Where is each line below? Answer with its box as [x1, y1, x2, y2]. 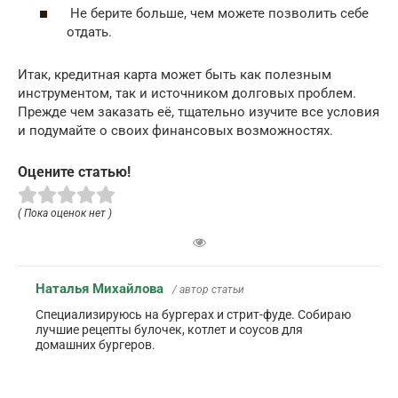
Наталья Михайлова [36, 281, 163, 298]
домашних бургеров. [36, 338, 155, 353]
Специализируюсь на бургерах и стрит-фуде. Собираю [36, 307, 351, 322]
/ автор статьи [172, 283, 244, 297]
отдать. [67, 23, 112, 40]
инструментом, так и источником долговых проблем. [18, 84, 356, 101]
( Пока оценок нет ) [18, 207, 112, 220]
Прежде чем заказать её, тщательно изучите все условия [18, 103, 379, 120]
